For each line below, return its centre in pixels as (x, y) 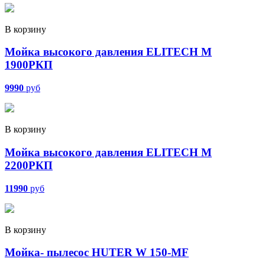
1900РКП (29, 65)
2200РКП (29, 165)
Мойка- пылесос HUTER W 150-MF (97, 253)
